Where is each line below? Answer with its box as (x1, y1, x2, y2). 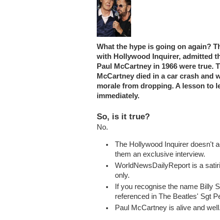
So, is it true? (97, 111, 150, 122)
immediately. (97, 92, 139, 100)
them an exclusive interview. (115, 150, 206, 158)
